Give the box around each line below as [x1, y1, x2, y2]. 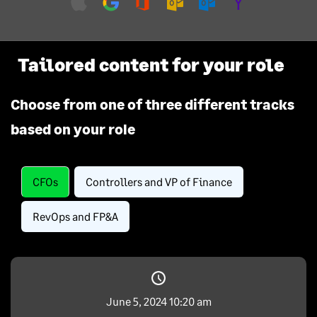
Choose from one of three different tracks [11, 95, 294, 113]
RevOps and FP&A [33, 209, 118, 223]
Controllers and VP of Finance [86, 174, 232, 188]
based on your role [11, 120, 135, 137]
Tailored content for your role [17, 53, 284, 75]
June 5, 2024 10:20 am [105, 294, 212, 308]
